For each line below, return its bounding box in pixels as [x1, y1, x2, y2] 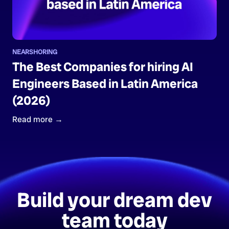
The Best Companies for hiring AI [12, 58, 193, 75]
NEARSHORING [12, 47, 57, 56]
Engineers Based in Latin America [12, 75, 198, 91]
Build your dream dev [17, 186, 212, 213]
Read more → [12, 113, 63, 125]
